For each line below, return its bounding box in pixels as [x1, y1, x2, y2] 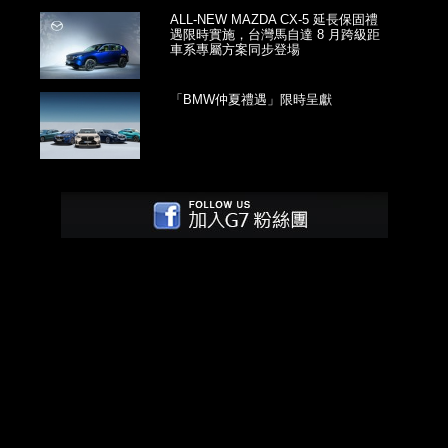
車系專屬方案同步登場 [170, 42, 301, 58]
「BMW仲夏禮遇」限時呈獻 [170, 92, 333, 108]
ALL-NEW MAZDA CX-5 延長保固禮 [170, 12, 379, 28]
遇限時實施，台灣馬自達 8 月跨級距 [170, 27, 381, 43]
